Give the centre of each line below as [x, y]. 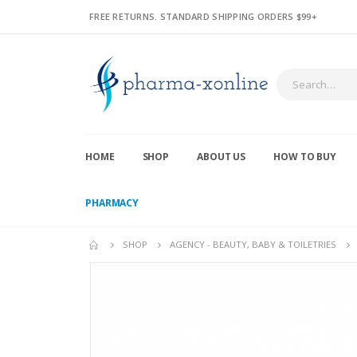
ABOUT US [222, 157]
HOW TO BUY [305, 157]
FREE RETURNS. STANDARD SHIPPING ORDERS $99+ [203, 16]
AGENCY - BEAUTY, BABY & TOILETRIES [253, 245]
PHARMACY [112, 203]
